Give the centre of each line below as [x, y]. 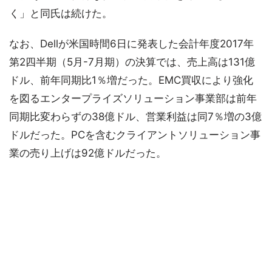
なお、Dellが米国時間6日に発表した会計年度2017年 [131, 44]
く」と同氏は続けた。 [61, 13]
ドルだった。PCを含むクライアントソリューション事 [135, 135]
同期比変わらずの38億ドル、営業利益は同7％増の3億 [135, 117]
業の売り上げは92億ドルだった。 [88, 153]
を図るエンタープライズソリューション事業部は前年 [133, 98]
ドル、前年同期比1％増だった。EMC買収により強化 [131, 80]
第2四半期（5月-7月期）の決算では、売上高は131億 [132, 62]
